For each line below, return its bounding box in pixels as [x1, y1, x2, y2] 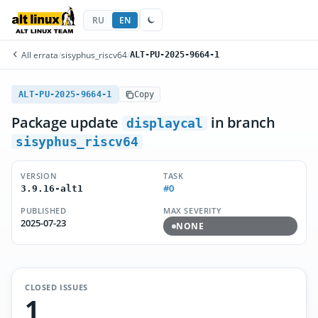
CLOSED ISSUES [25, 282, 88, 292]
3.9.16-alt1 [21, 183, 83, 194]
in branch [207, 113, 276, 132]
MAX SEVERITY [163, 205, 222, 216]
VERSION [21, 170, 57, 181]
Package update [11, 113, 122, 132]
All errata [19, 49, 58, 60]
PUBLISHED [21, 205, 67, 216]
